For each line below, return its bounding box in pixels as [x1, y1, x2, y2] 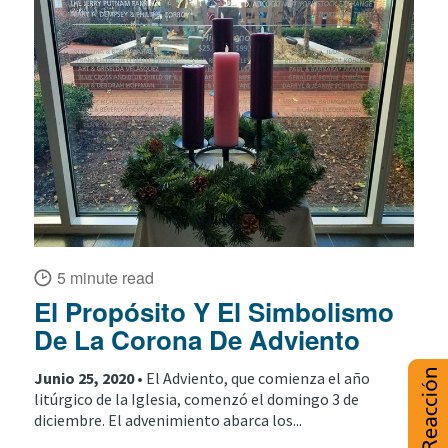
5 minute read [56, 266, 154, 290]
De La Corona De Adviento [33, 321, 360, 359]
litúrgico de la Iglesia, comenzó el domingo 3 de [33, 388, 359, 409]
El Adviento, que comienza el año [145, 367, 370, 388]
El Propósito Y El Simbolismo [33, 293, 394, 331]
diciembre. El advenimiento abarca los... [33, 409, 302, 430]
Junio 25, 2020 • [33, 367, 146, 388]
